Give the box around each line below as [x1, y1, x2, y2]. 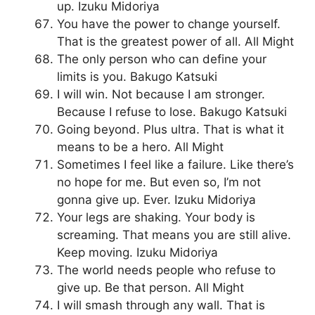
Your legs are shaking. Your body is [57, 210, 255, 225]
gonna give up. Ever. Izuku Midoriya [57, 193, 256, 207]
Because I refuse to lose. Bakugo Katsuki [57, 105, 287, 120]
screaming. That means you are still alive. [57, 228, 291, 243]
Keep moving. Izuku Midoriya [57, 245, 218, 260]
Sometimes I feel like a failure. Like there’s [57, 157, 294, 172]
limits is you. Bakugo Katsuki [57, 70, 217, 84]
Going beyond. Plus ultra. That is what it [57, 122, 284, 137]
